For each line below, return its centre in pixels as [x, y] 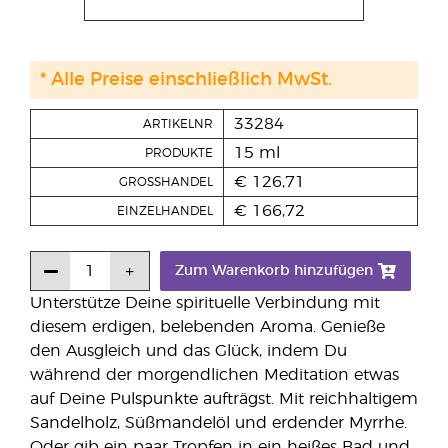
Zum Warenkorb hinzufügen [274, 271]
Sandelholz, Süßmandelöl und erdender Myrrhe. [218, 423]
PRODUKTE [179, 153]
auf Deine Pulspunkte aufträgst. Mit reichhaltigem [224, 399]
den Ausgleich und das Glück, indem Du [188, 351]
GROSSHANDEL [166, 182]
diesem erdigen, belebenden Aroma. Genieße [207, 327]
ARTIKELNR [178, 124]
